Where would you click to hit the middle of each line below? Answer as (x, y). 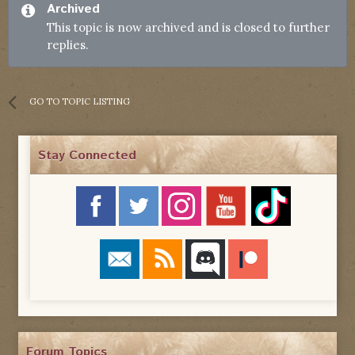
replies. (68, 45)
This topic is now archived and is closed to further (188, 28)
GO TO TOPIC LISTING (80, 102)
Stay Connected (87, 156)
